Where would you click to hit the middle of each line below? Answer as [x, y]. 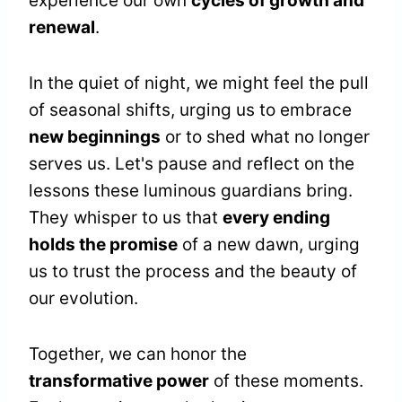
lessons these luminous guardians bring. [191, 191]
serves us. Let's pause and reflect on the [192, 164]
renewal [62, 28]
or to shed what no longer [265, 137]
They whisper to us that [126, 218]
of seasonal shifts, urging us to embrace [190, 110]
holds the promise [103, 245]
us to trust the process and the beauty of [193, 272]
